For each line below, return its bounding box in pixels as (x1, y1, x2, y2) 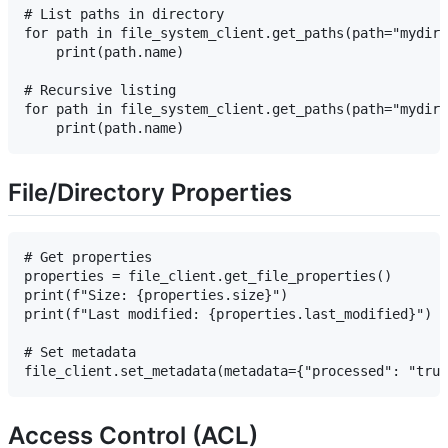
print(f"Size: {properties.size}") (24, 286, 288, 303)
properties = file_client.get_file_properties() (24, 267, 392, 284)
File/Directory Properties (8, 177, 292, 207)
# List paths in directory (24, 5, 224, 22)
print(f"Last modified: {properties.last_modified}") (24, 305, 432, 322)
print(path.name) (24, 43, 184, 60)
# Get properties (24, 248, 152, 265)
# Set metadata (24, 343, 136, 360)
